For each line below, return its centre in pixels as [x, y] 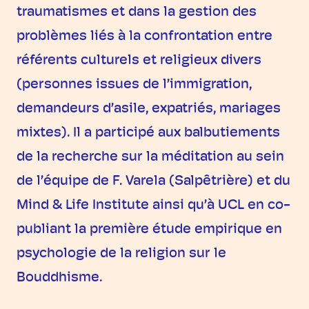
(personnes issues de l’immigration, [134, 85]
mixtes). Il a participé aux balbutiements [148, 133]
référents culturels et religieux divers [139, 61]
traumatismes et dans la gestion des [137, 13]
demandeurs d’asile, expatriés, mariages [149, 109]
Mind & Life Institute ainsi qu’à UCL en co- [153, 206]
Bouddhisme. [59, 278]
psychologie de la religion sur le [121, 254]
